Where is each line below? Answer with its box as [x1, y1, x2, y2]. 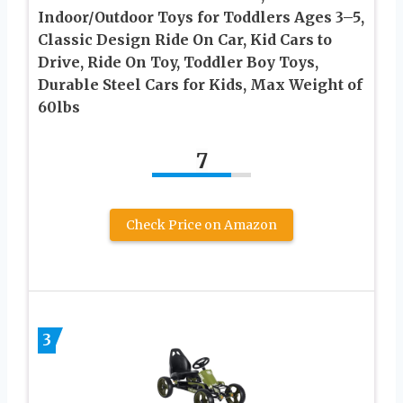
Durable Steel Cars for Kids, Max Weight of [38, 75, 363, 94]
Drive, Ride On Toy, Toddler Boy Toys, [38, 52, 318, 71]
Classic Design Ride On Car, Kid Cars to [38, 30, 332, 49]
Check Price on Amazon [126, 216, 277, 233]
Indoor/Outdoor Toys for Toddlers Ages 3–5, [38, 7, 364, 26]
